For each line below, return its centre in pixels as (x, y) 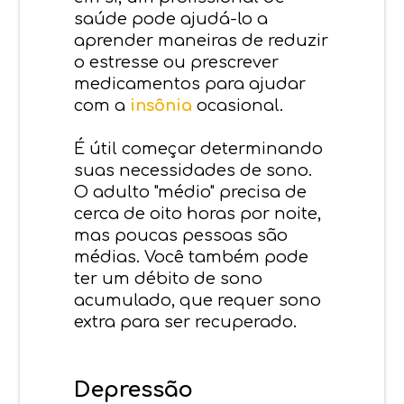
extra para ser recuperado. (186, 321)
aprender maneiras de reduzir (202, 40)
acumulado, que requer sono (198, 300)
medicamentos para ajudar (190, 83)
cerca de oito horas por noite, (198, 213)
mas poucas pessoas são (181, 235)
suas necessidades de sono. (193, 170)
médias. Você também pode (192, 257)
